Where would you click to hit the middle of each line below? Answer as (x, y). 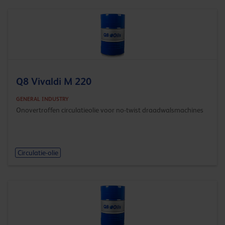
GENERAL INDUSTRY (42, 99)
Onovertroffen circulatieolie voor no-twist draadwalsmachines (110, 110)
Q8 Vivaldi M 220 (54, 81)
